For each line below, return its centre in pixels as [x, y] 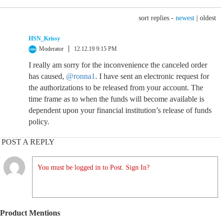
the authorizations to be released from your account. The [116, 88]
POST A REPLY [28, 142]
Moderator [51, 49]
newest [185, 18]
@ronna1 [81, 76]
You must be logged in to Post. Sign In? [93, 167]
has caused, [47, 76]
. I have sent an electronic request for [152, 76]
